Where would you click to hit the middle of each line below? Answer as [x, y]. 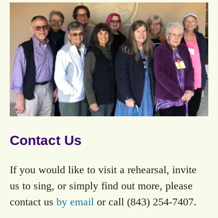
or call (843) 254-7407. [145, 202]
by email [75, 202]
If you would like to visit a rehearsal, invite [103, 170]
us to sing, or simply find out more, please [101, 186]
